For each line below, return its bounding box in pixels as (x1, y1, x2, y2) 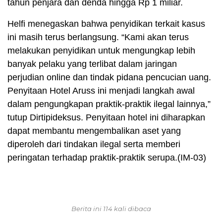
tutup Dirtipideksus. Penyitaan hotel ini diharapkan (7, 112, 205, 123)
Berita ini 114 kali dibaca (71, 205, 151, 213)
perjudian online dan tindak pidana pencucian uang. (7, 72, 211, 83)
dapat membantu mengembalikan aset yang (7, 126, 181, 136)
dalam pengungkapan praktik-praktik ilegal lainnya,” (7, 99, 211, 110)
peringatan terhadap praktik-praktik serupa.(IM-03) (7, 153, 206, 163)
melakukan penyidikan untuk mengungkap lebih (7, 46, 195, 56)
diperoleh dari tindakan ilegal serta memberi (7, 139, 180, 150)
